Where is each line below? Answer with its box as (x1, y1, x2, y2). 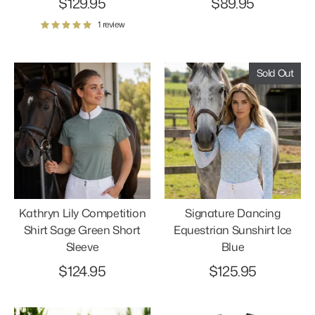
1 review (98, 18, 125, 30)
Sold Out (256, 66, 294, 80)
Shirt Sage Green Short (23, 221, 141, 238)
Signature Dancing (185, 205, 281, 221)
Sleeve (65, 238, 99, 255)
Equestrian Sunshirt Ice (174, 221, 292, 238)
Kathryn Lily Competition (18, 205, 146, 221)
